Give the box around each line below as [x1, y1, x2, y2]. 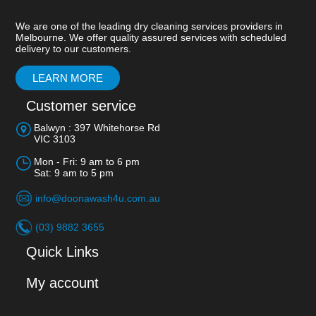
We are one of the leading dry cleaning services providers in [15, 20, 283, 32]
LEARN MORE [32, 72, 103, 84]
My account [25, 275, 99, 291]
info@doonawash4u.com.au [35, 193, 160, 204]
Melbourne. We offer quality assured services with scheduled [15, 32, 286, 43]
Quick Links [25, 244, 99, 260]
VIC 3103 [33, 133, 75, 145]
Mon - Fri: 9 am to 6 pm [33, 156, 140, 167]
